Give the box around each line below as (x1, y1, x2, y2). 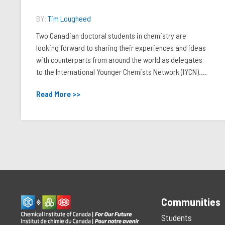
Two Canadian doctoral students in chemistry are (36, 31, 186, 40)
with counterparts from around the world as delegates (36, 55, 202, 64)
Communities (161, 195, 220, 208)
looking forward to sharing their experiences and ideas (36, 43, 206, 52)
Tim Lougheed (48, 14, 91, 23)
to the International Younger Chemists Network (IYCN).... (36, 67, 207, 76)
